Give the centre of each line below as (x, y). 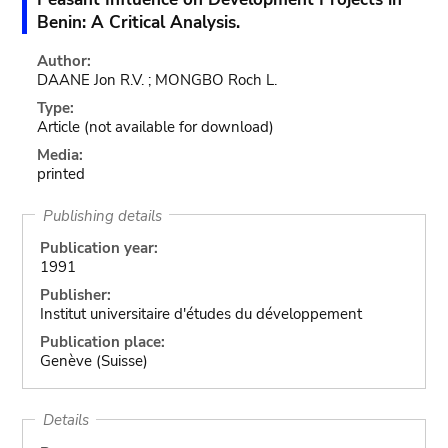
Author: (64, 61)
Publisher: (75, 295)
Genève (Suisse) (93, 361)
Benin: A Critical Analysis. (139, 22)
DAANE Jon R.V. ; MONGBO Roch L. (157, 80)
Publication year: (98, 248)
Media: (60, 155)
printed (61, 174)
